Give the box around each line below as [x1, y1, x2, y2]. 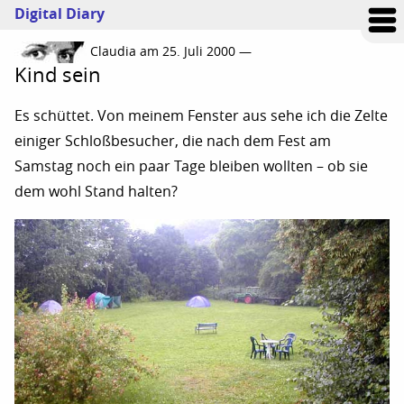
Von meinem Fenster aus [97, 106, 267, 124]
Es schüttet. [14, 106, 97, 124]
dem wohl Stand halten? [14, 182, 178, 200]
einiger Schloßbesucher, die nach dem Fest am [14, 132, 331, 150]
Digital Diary [14, 5, 105, 23]
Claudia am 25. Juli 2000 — [90, 43, 252, 60]
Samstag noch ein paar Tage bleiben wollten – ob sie [14, 157, 368, 175]
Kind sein [14, 62, 101, 87]
